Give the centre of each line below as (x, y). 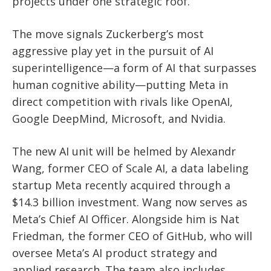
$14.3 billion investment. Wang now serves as (130, 202)
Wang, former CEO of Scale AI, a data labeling (130, 168)
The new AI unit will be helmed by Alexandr (124, 152)
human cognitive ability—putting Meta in (120, 85)
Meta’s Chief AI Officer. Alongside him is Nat (126, 219)
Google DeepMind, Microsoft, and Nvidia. (119, 119)
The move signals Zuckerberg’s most (108, 34)
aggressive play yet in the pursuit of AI (113, 51)
